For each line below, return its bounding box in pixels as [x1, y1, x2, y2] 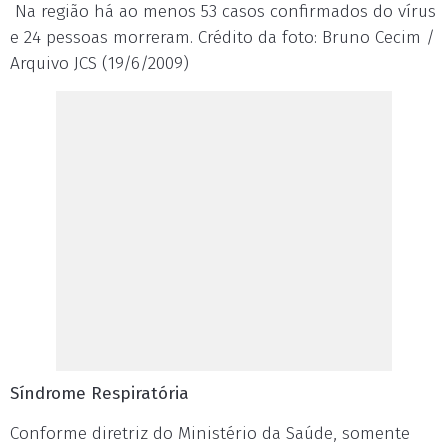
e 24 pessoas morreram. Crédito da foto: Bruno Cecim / [10, 27, 435, 48]
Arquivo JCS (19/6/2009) [10, 53, 189, 74]
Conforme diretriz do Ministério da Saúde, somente [10, 423, 410, 444]
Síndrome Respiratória [10, 383, 194, 404]
